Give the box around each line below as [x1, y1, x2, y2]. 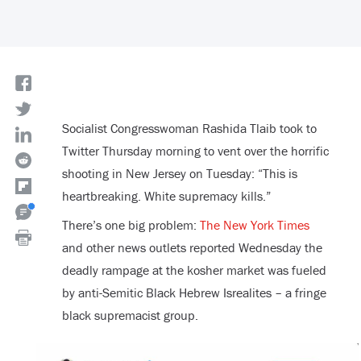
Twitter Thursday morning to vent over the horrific [61, 143, 329, 160]
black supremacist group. [61, 307, 198, 324]
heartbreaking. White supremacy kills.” [61, 188, 271, 205]
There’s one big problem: [61, 217, 200, 234]
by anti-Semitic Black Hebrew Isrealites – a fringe [61, 284, 326, 301]
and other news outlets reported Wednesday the [61, 239, 322, 256]
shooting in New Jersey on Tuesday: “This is [61, 165, 297, 182]
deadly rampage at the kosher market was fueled [61, 262, 326, 279]
